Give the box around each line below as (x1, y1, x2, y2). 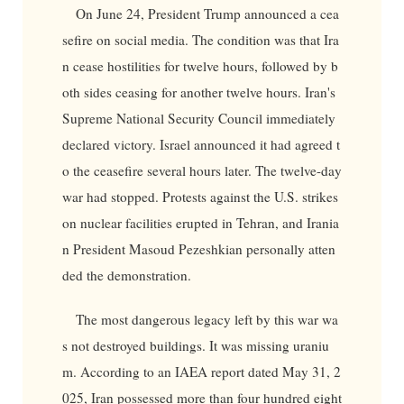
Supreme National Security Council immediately (61, 108, 335, 127)
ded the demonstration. (61, 265, 191, 284)
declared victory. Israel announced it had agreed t (61, 134, 340, 153)
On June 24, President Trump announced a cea (76, 4, 340, 23)
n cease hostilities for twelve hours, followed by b (61, 56, 338, 75)
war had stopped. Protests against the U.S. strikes (61, 187, 338, 206)
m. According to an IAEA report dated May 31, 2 (61, 363, 341, 381)
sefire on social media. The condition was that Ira (61, 30, 339, 49)
